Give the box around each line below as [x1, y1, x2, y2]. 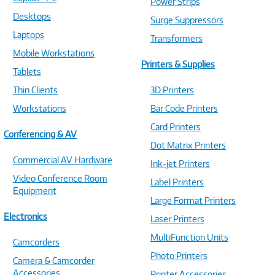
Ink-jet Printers [150, 158, 210, 169]
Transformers [150, 33, 203, 44]
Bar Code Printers [150, 103, 218, 114]
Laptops [13, 29, 44, 40]
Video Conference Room [13, 173, 107, 184]
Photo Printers [150, 250, 207, 261]
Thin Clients [13, 85, 58, 95]
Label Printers [150, 177, 204, 187]
